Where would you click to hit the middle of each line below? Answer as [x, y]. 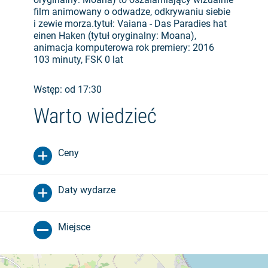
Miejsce [74, 227]
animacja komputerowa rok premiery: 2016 [124, 48]
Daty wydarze [87, 190]
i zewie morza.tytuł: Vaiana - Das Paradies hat [130, 24]
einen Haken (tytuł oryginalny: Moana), [115, 36]
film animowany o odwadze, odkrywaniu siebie [132, 12]
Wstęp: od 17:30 [68, 89]
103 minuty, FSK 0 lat [78, 60]
